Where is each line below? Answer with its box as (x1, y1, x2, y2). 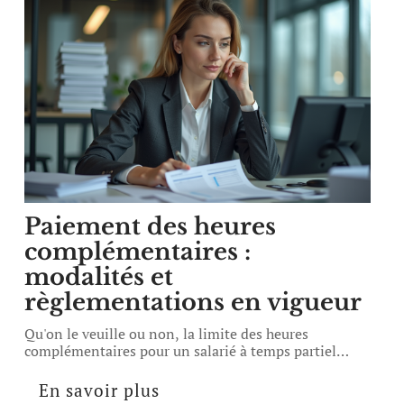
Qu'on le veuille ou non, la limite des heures (24, 324, 309, 344)
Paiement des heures (24, 212, 277, 241)
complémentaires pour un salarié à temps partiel (24, 341, 337, 361)
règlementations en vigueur (24, 288, 363, 317)
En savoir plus (39, 379, 161, 401)
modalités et (24, 262, 174, 291)
